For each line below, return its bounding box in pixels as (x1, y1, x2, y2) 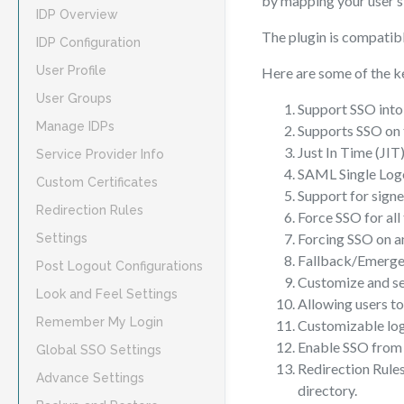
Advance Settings (36, 371, 144, 385)
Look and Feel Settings (36, 287, 178, 301)
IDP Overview (36, 7, 118, 22)
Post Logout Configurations (36, 259, 203, 273)
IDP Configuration (36, 35, 141, 50)
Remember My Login (36, 315, 163, 329)
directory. (298, 381, 357, 399)
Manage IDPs (36, 119, 115, 133)
